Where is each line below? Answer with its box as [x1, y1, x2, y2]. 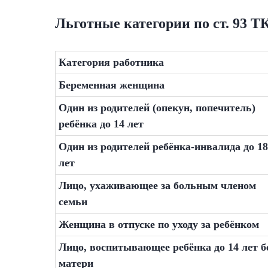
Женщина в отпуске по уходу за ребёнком [59, 218, 259, 230]
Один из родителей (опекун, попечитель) [59, 102, 255, 114]
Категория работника [59, 56, 164, 68]
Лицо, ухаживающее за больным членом [59, 179, 256, 191]
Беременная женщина [59, 79, 165, 91]
